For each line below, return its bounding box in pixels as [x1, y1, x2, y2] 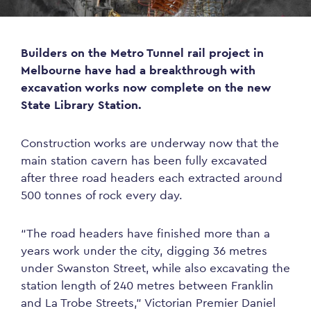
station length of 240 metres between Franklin [21, 278, 274, 293]
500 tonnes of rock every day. [21, 187, 183, 203]
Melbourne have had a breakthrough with [21, 62, 255, 78]
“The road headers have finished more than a [21, 226, 270, 241]
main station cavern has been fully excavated [21, 153, 267, 168]
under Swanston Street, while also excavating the [21, 260, 290, 276]
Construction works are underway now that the [21, 135, 279, 151]
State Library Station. [21, 97, 142, 112]
